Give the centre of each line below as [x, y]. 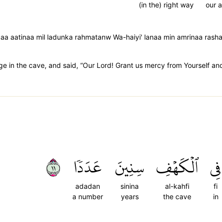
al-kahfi [177, 186]
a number [88, 196]
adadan [88, 186]
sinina [130, 186]
